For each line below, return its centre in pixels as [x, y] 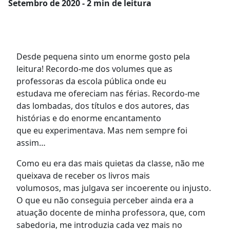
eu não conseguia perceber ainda [108, 200]
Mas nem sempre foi [147, 130]
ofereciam [89, 93]
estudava [35, 93]
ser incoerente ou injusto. [161, 188]
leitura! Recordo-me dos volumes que [90, 69]
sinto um [97, 56]
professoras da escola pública [74, 81]
